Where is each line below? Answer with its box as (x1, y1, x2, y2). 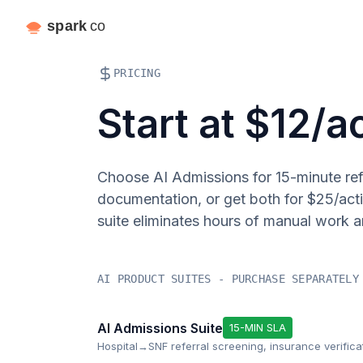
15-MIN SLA (229, 321, 286, 334)
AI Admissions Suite (97, 319, 223, 336)
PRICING (113, 66, 160, 79)
